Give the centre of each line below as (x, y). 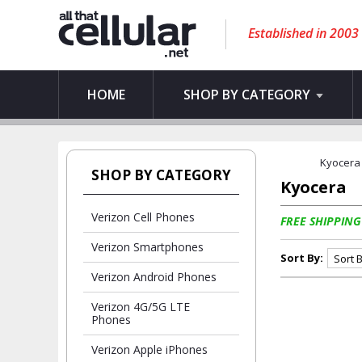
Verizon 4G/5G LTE (141, 307)
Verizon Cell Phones (143, 217)
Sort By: (302, 258)
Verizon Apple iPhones (149, 349)
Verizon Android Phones (154, 277)
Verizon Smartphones (147, 247)
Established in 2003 (303, 33)
